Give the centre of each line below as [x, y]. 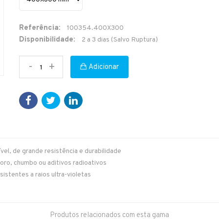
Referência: [40, 28]
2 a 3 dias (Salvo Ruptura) [120, 40]
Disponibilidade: [47, 40]
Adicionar [103, 67]
